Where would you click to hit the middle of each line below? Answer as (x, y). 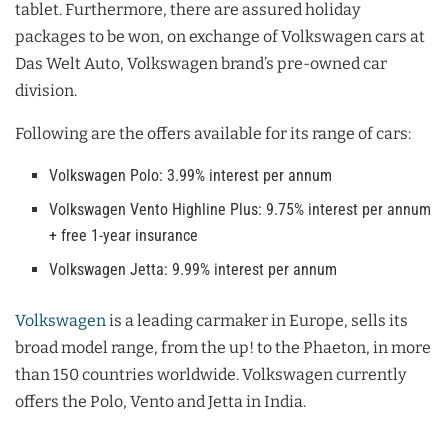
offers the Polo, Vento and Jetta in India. (160, 402)
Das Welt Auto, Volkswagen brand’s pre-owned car (201, 64)
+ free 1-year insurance (124, 236)
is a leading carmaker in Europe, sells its (257, 321)
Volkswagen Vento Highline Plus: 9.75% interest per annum (240, 210)
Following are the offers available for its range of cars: (213, 134)
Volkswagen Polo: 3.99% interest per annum (191, 176)
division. (46, 91)
